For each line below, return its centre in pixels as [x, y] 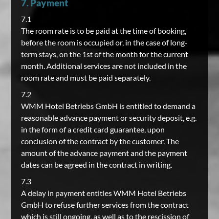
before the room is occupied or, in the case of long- [104, 42]
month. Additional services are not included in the [104, 66]
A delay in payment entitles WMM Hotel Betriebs [103, 193]
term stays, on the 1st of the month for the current [104, 54]
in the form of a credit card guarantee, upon [93, 129]
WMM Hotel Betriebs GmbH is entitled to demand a [108, 106]
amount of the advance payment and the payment [104, 153]
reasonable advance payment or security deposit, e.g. [109, 118]
